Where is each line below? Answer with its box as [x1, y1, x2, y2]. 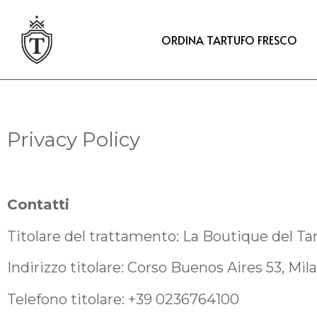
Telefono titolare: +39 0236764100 [7, 290, 239, 308]
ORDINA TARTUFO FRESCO [161, 31, 298, 47]
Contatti [7, 196, 69, 214]
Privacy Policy [7, 127, 140, 151]
